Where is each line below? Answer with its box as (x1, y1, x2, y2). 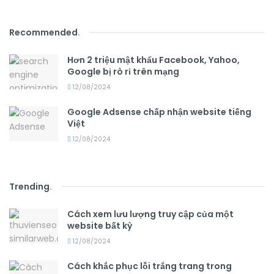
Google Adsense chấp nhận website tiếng (67, 105, 251, 118)
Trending (9, 180, 50, 193)
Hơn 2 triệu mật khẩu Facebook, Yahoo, (67, 53, 240, 66)
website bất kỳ (67, 219, 132, 232)
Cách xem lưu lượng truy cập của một (67, 207, 234, 220)
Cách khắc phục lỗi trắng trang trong (67, 259, 232, 272)
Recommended (9, 26, 78, 39)
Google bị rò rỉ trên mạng (67, 65, 179, 78)
